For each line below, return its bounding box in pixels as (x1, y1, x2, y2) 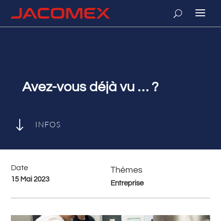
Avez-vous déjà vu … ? (22, 80, 158, 94)
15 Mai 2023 (11, 176, 50, 183)
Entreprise (110, 180, 144, 187)
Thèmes (110, 165, 143, 175)
